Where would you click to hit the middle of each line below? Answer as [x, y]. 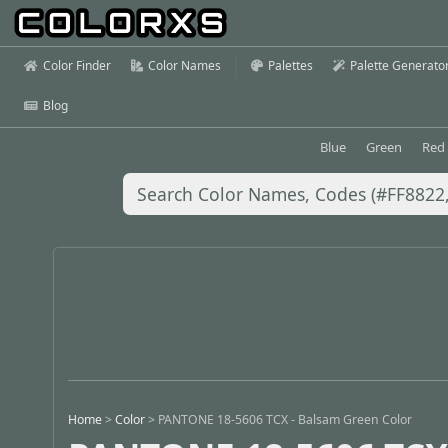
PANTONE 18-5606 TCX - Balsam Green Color [285, 420]
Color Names [184, 65]
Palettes [290, 65]
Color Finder [77, 65]
